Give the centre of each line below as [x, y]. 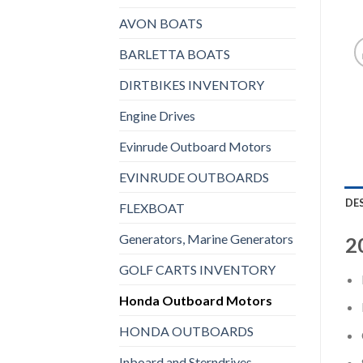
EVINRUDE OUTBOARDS [194, 177]
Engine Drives [157, 115]
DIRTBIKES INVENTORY [192, 84]
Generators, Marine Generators [206, 238]
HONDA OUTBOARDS [186, 331]
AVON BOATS [161, 23]
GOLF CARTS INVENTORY [197, 269]
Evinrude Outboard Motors [195, 146]
